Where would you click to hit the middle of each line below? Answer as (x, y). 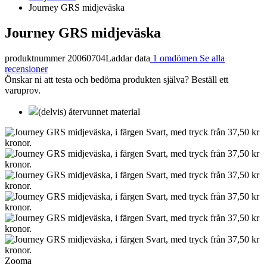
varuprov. (23, 90)
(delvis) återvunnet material (89, 111)
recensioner (26, 69)
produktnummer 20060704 (55, 58)
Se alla (212, 58)
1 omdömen (175, 58)
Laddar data (128, 58)
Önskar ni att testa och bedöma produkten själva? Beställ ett (117, 79)
